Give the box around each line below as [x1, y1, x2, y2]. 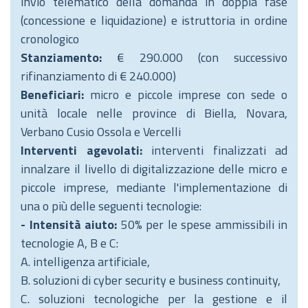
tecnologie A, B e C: [21, 234, 118, 252]
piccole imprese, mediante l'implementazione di [21, 178, 287, 197]
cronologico [21, 30, 79, 48]
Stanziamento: [21, 48, 102, 67]
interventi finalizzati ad [151, 141, 287, 159]
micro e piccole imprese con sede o [84, 85, 287, 104]
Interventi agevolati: [21, 141, 151, 159]
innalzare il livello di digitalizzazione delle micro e [21, 159, 287, 178]
